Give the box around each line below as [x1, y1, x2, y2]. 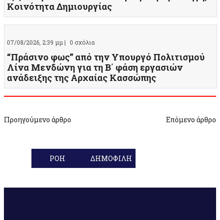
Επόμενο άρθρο [166, 115, 216, 125]
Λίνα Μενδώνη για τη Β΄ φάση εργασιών [7, 61, 183, 74]
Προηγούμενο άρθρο [4, 115, 71, 125]
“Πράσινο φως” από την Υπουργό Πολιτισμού [7, 51, 205, 63]
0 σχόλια [70, 38, 95, 47]
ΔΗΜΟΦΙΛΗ [90, 154, 132, 164]
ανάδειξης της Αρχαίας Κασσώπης [7, 72, 156, 84]
